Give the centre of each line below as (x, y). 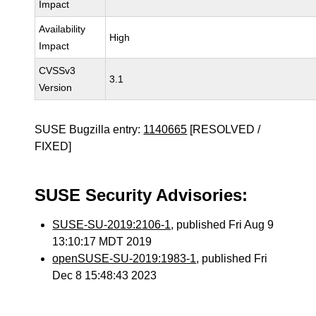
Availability (62, 29)
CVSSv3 (57, 71)
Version (56, 87)
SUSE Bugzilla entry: (89, 129)
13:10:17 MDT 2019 (102, 242)
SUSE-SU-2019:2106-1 (112, 225)
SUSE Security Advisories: (141, 195)
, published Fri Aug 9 (223, 225)
